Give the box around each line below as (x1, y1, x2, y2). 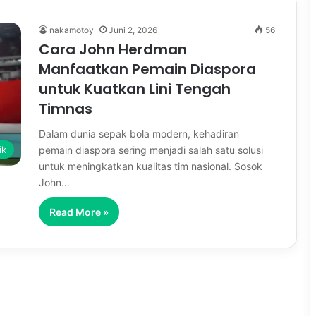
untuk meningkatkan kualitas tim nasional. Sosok (39, 160, 262, 172)
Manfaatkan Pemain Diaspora (39, 59, 256, 79)
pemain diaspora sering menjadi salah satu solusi (39, 144, 263, 156)
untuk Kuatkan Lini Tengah (39, 79, 231, 99)
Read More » (49, 206, 109, 218)
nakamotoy (49, 25, 94, 35)
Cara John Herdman (39, 39, 187, 59)
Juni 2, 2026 (109, 25, 157, 35)
